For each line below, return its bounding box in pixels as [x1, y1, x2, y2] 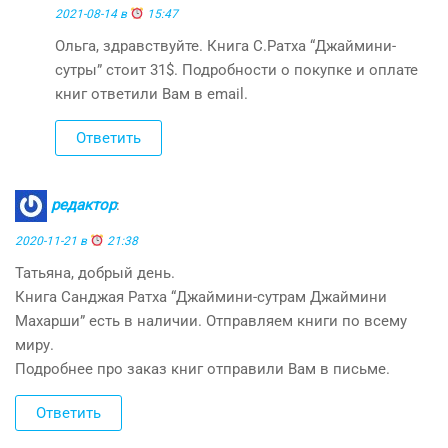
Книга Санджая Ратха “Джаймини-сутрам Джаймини [15, 287, 387, 306]
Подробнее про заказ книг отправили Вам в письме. [15, 359, 390, 378]
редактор [51, 195, 116, 214]
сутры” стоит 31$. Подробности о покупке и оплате [55, 60, 418, 79]
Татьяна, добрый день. [15, 263, 175, 282]
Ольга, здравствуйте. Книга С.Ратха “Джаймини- [55, 36, 396, 55]
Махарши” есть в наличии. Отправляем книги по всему [15, 311, 407, 330]
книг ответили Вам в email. [55, 84, 248, 103]
